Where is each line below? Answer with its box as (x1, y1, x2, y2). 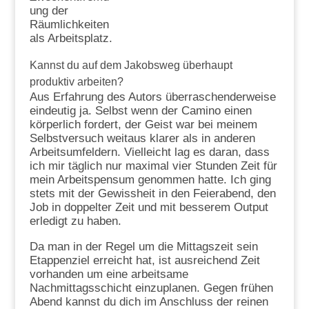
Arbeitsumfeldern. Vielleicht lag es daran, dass (29, 146, 270, 159)
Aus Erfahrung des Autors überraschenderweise (29, 90, 276, 104)
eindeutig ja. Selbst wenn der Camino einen (29, 104, 252, 118)
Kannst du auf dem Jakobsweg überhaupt (29, 59, 232, 72)
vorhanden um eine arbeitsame (29, 268, 188, 281)
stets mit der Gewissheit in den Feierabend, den (29, 187, 276, 201)
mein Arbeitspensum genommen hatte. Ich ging (29, 173, 271, 187)
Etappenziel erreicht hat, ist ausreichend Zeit (29, 254, 260, 268)
